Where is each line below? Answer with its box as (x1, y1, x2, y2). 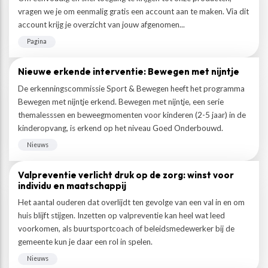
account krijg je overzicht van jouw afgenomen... (18, 20, 185, 29)
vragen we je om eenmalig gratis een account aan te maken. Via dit (18, 7, 249, 16)
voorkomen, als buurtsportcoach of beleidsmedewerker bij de (18, 224, 234, 233)
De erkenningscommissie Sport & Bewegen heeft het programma (18, 83, 245, 93)
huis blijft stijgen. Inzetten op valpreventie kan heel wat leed (18, 211, 225, 220)
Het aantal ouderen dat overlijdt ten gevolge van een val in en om (18, 197, 245, 207)
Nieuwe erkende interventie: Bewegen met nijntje (18, 66, 239, 77)
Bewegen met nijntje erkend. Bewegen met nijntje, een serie (18, 96, 224, 106)
